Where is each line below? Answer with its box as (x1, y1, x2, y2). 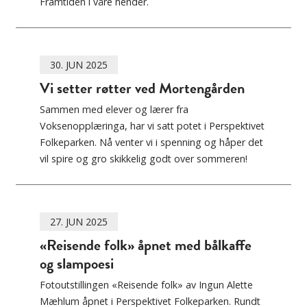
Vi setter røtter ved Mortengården (40, 77, 245, 100)
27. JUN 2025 (50, 215, 108, 229)
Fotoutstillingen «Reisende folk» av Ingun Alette (40, 278, 253, 292)
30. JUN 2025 (50, 58, 108, 72)
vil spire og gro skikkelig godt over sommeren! (40, 152, 247, 166)
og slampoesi (40, 252, 114, 275)
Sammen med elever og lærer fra (40, 103, 188, 116)
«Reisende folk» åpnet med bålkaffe (40, 234, 251, 257)
